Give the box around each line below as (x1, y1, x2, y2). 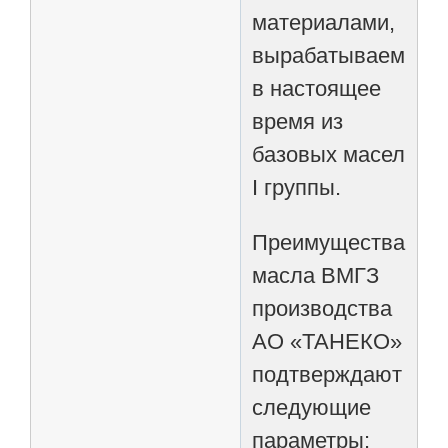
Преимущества (252, 229, 406, 255)
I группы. (252, 174, 342, 200)
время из (252, 108, 344, 134)
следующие (252, 394, 372, 420)
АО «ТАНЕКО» (252, 328, 403, 354)
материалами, (252, 9, 396, 35)
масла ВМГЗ (252, 262, 380, 288)
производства (252, 295, 393, 321)
